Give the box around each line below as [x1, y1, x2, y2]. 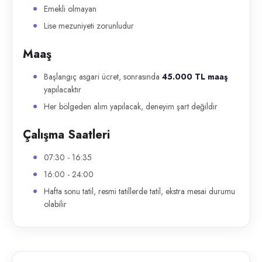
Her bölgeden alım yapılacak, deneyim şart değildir [44, 101, 218, 112]
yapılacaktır [44, 84, 81, 95]
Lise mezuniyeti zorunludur [44, 20, 134, 32]
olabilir [44, 198, 67, 210]
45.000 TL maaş [162, 71, 227, 82]
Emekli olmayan [44, 3, 96, 15]
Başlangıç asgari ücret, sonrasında [44, 71, 162, 82]
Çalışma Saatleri [23, 126, 110, 143]
